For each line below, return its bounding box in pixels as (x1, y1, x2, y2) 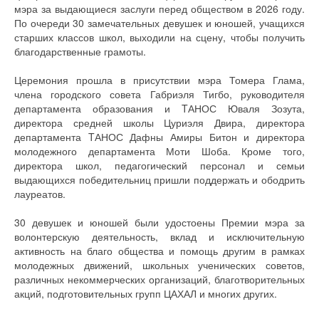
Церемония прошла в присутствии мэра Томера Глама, (14, 72, 305, 87)
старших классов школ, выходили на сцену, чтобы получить (14, 29, 305, 44)
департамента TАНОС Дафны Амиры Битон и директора (14, 129, 305, 144)
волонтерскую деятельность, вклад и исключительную (14, 229, 305, 244)
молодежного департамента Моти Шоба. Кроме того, (14, 143, 305, 158)
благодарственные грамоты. (14, 43, 146, 58)
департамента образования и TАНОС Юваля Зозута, (14, 100, 305, 115)
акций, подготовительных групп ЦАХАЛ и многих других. (14, 286, 277, 300)
